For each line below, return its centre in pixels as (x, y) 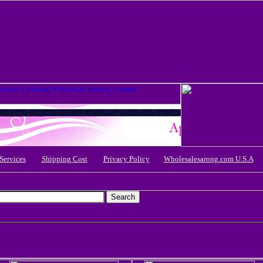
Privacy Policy (126, 159)
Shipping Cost (64, 159)
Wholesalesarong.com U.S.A (208, 159)
